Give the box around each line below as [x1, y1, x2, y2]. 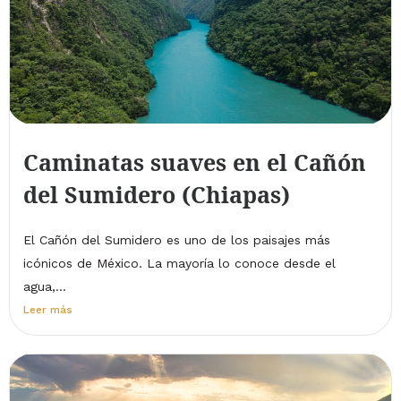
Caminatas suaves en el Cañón [23, 147, 366, 178]
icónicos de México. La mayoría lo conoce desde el [23, 256, 336, 271]
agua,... [23, 279, 66, 294]
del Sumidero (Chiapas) [23, 179, 290, 210]
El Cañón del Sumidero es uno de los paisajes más [23, 233, 330, 248]
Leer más [23, 303, 73, 317]
